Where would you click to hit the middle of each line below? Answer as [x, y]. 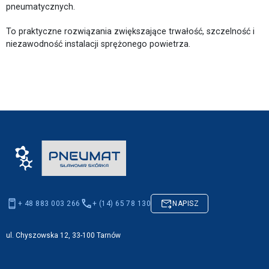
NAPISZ [186, 204]
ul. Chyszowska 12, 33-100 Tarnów [63, 235]
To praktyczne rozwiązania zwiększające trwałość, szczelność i [130, 31]
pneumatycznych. [41, 6]
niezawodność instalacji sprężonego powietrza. [98, 44]
